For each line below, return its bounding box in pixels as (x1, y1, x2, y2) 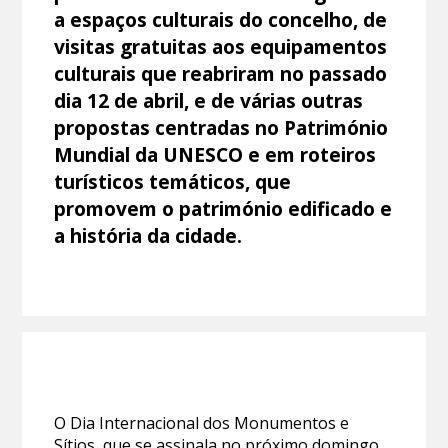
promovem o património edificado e (54, 194, 393, 222)
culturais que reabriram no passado (54, 59, 388, 87)
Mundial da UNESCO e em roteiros (54, 140, 377, 168)
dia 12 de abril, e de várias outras (54, 86, 364, 114)
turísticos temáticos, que (54, 167, 292, 195)
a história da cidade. (54, 221, 243, 249)
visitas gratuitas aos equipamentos (54, 32, 388, 60)
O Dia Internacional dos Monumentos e (54, 412, 350, 435)
